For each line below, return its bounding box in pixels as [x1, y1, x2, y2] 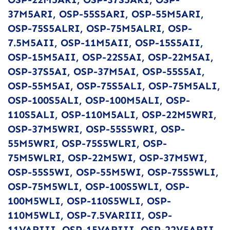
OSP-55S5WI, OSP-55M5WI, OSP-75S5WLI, [8, 165, 219, 178]
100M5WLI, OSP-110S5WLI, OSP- [8, 194, 171, 207]
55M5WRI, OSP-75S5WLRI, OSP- [8, 137, 167, 149]
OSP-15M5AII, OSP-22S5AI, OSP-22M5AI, [8, 50, 214, 63]
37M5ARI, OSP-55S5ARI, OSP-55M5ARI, [8, 7, 204, 20]
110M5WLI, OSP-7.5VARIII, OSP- [8, 208, 172, 221]
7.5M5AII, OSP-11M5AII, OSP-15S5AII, [8, 36, 203, 49]
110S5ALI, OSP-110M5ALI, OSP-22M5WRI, [8, 108, 217, 121]
